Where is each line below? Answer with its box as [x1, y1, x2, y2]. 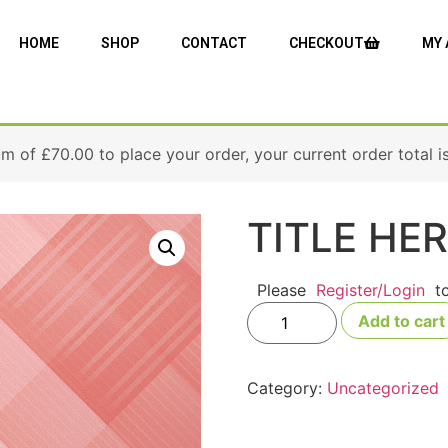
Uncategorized [326, 377, 439, 398]
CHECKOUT [289, 35, 365, 51]
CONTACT [181, 35, 248, 51]
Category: [246, 377, 327, 398]
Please [256, 279, 306, 300]
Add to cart [357, 310, 445, 331]
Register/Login [315, 279, 425, 300]
